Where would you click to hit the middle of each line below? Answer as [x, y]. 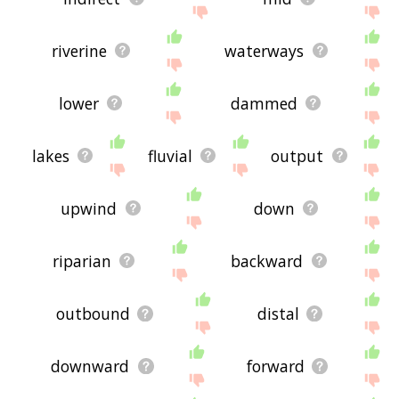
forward [275, 366]
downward [90, 366]
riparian [81, 261]
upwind [89, 208]
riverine [79, 50]
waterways [265, 50]
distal [279, 313]
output [297, 155]
